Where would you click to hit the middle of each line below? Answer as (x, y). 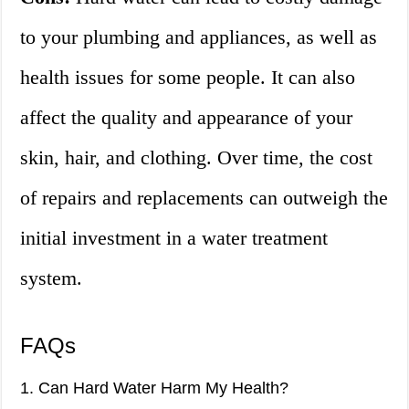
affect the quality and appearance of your (187, 118)
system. (52, 278)
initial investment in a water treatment (174, 238)
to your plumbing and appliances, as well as (199, 37)
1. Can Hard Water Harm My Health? (155, 388)
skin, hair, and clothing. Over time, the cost (197, 158)
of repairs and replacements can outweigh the (204, 198)
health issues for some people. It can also (188, 78)
